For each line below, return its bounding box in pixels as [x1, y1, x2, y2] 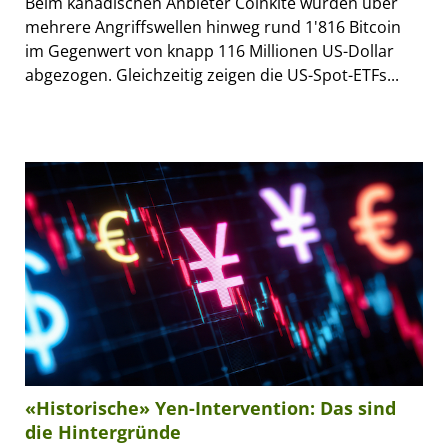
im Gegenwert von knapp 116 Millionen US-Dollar [25, 39, 394, 62]
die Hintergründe [25, 420, 181, 445]
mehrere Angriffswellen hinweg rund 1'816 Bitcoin [25, 15, 401, 38]
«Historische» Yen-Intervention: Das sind [25, 396, 396, 421]
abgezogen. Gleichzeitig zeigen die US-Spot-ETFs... [25, 63, 399, 86]
